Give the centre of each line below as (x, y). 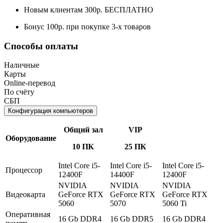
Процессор (24, 170)
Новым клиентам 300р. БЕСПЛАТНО (89, 9)
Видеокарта (25, 195)
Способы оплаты (41, 46)
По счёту (19, 92)
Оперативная (28, 215)
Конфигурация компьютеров (51, 111)
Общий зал (83, 130)
